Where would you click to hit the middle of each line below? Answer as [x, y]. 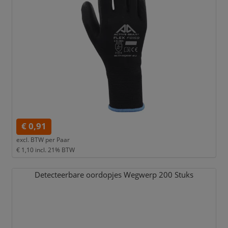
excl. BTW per [35, 140]
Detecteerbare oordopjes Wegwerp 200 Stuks [114, 175]
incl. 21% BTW [55, 150]
